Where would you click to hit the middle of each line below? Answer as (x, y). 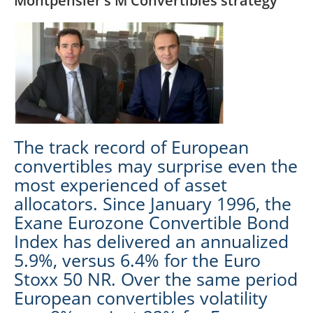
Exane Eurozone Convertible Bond (152, 222)
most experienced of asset (121, 184)
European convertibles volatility (141, 297)
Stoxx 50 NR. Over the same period (156, 278)
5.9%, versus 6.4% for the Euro (137, 260)
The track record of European (131, 146)
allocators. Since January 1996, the (153, 203)
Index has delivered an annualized (151, 241)
